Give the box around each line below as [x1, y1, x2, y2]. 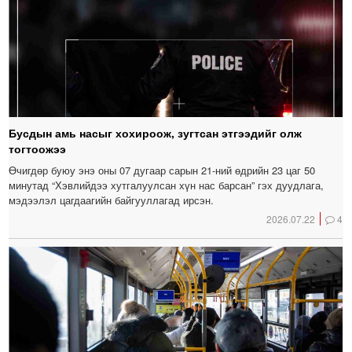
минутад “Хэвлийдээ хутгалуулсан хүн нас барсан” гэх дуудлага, [9, 178, 324, 193]
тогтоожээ [9, 141, 67, 157]
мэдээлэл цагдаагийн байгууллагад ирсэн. [9, 192, 214, 208]
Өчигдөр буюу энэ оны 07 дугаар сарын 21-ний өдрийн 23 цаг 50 [9, 163, 316, 178]
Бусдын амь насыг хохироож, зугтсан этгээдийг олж [9, 125, 302, 141]
